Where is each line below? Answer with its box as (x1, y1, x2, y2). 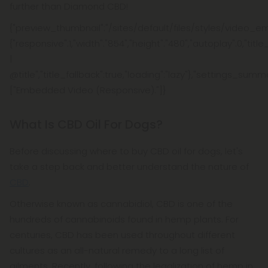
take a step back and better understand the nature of (10, 160, 249, 173)
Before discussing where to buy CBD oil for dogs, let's (10, 145, 243, 157)
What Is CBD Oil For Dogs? (10, 116, 163, 133)
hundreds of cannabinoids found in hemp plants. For (10, 213, 239, 226)
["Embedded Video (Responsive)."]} (10, 84, 166, 96)
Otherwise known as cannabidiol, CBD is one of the (10, 197, 233, 210)
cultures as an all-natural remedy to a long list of (10, 244, 224, 257)
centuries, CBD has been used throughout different (10, 229, 235, 241)
